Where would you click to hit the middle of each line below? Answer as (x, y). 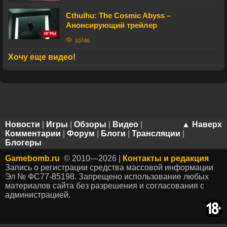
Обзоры (90, 124)
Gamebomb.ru (32, 158)
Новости (23, 124)
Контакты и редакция (166, 158)
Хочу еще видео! (42, 57)
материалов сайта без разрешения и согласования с (105, 186)
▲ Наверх (202, 124)
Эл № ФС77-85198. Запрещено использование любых (107, 177)
